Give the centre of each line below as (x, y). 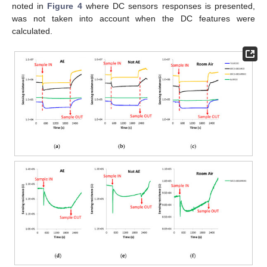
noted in (30, 6)
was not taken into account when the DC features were (133, 19)
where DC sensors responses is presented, (169, 6)
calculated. (32, 31)
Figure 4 (65, 6)
